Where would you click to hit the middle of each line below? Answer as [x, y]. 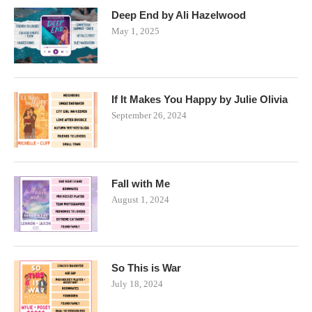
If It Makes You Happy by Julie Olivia [200, 99]
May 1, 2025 [135, 31]
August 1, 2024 [140, 199]
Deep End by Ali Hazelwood [179, 15]
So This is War [146, 267]
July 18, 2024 [137, 283]
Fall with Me [141, 183]
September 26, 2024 [149, 115]
